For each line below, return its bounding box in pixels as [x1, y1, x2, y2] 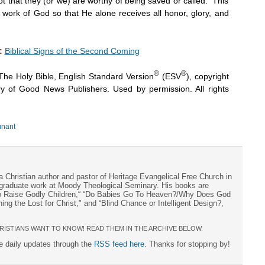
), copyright [186, 71, 229, 81]
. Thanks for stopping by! [144, 239, 230, 248]
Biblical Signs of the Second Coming [4, 46, 140, 56]
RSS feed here [93, 239, 144, 248]
